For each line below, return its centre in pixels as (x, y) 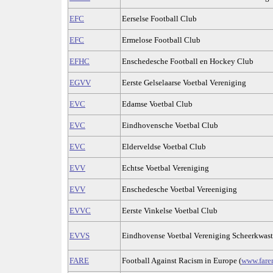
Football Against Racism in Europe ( (182, 261)
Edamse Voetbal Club (157, 104)
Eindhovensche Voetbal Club (170, 126)
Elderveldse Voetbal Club (164, 147)
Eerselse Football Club (159, 19)
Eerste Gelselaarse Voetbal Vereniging (184, 83)
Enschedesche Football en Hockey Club (188, 62)
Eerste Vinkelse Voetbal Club (170, 211)
